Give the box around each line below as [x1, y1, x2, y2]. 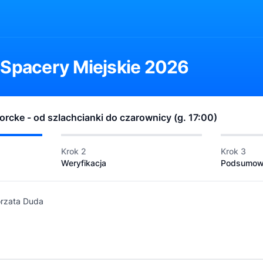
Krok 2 [61, 146, 86, 156]
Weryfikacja [61, 158, 106, 168]
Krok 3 [221, 146, 246, 156]
